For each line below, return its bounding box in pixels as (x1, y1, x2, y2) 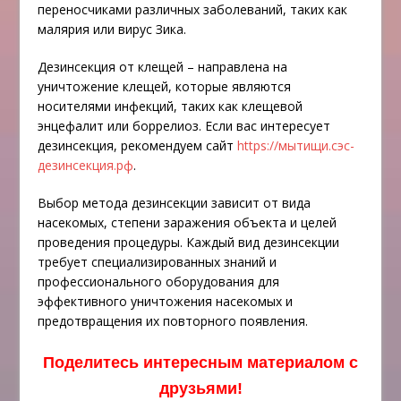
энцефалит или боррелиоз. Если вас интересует (38, 117, 331, 135)
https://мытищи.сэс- (237, 137, 355, 155)
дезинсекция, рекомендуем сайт (38, 137, 238, 155)
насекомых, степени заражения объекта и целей (38, 214, 337, 232)
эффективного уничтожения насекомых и (38, 293, 294, 311)
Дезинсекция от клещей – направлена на (38, 58, 288, 76)
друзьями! (158, 380, 243, 398)
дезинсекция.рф (38, 157, 134, 175)
